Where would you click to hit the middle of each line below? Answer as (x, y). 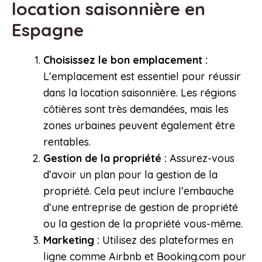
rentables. (67, 142)
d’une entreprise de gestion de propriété (141, 208)
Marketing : (71, 240)
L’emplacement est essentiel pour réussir (142, 77)
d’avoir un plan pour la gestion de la (130, 175)
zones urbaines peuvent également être (139, 126)
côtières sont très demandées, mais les (136, 109)
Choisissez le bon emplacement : (125, 60)
